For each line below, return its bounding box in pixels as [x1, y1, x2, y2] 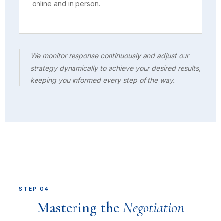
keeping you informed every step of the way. [30, 76, 175, 84]
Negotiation [123, 198, 184, 217]
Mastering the [37, 198, 123, 217]
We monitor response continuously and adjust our [30, 51, 189, 60]
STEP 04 [19, 186, 50, 192]
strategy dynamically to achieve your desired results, [30, 64, 201, 72]
